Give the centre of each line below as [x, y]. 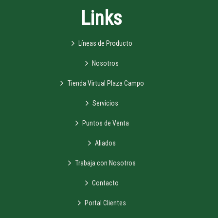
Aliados [106, 143]
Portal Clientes [106, 203]
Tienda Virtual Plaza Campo [105, 83]
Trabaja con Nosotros [106, 163]
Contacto [106, 183]
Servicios [106, 103]
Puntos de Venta [105, 123]
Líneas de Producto [106, 43]
